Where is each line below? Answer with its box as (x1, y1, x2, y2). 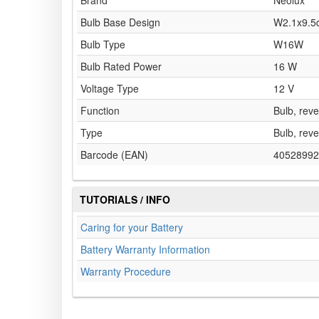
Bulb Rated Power (80, 59, 162, 74)
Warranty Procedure (80, 264, 171, 279)
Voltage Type (80, 81, 139, 96)
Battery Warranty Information (80, 242, 210, 257)
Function (80, 103, 120, 118)
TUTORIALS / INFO (80, 192, 170, 207)
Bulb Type (80, 37, 125, 52)
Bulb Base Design (80, 15, 160, 30)
